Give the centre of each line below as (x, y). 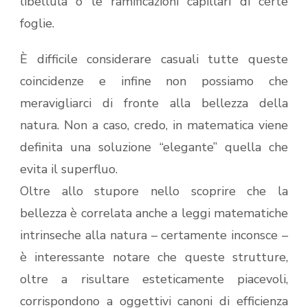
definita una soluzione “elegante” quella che (154, 147)
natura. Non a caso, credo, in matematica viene (154, 125)
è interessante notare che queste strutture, (154, 257)
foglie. (37, 24)
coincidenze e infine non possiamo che (154, 81)
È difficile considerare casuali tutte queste (154, 59)
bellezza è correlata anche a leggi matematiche (154, 213)
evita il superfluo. (69, 169)
